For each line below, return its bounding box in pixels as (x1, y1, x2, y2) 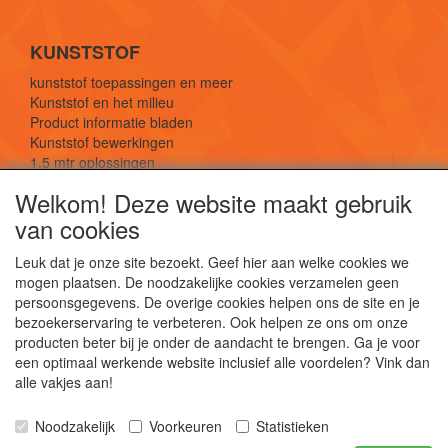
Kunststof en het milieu (30, 92, 174, 113)
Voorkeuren (149, 416, 222, 436)
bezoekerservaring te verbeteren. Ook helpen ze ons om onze (15, 312, 408, 332)
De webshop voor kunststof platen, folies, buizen (39, 359, 409, 383)
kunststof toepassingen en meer (30, 72, 233, 93)
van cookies (15, 211, 140, 246)
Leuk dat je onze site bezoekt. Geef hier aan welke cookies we (15, 252, 409, 272)
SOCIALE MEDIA (30, 238, 173, 265)
